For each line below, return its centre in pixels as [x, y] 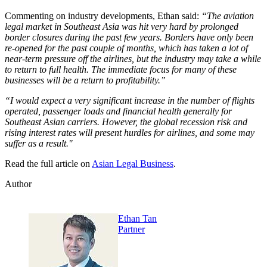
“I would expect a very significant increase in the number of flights [130, 101]
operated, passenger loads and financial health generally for [118, 111]
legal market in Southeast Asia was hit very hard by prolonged [122, 27]
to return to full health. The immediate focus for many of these [121, 70]
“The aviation [228, 16]
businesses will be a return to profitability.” [85, 80]
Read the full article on [48, 164]
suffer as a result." [39, 144]
